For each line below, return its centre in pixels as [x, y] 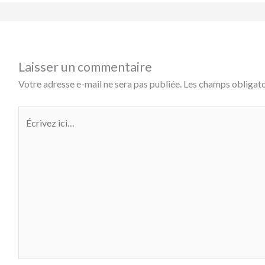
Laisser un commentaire [85, 67]
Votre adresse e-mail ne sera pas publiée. [100, 83]
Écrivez [33, 114]
